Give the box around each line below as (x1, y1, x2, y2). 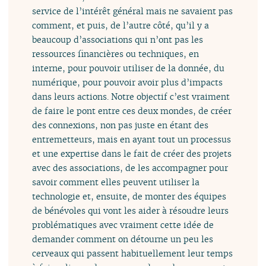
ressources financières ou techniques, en (32, 47, 199, 59)
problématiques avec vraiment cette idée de (32, 218, 214, 230)
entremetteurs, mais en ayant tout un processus (32, 133, 232, 145)
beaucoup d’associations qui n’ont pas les (32, 33, 204, 45)
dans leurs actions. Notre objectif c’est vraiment (32, 90, 230, 102)
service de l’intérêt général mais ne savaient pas (32, 5, 233, 17)
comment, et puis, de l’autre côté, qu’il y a (32, 19, 210, 31)
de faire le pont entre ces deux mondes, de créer (32, 104, 232, 116)
